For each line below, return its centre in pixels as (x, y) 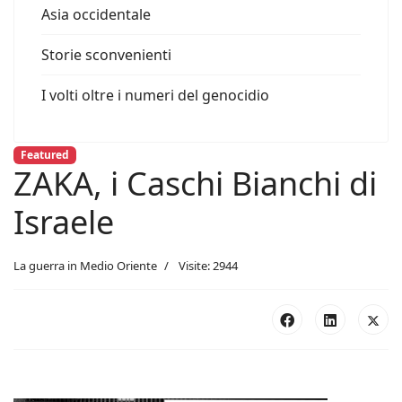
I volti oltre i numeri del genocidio (155, 95)
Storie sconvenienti (106, 55)
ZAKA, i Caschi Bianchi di (195, 184)
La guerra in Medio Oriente (85, 266)
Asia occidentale (96, 14)
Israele (64, 223)
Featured (44, 155)
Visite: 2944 (208, 266)
